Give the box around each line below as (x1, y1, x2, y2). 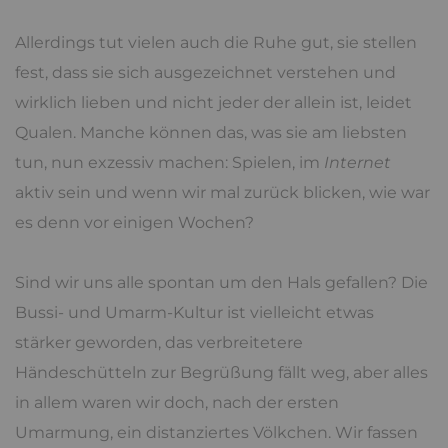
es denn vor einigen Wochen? (15, 212, 254, 232)
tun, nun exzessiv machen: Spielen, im (15, 152, 324, 172)
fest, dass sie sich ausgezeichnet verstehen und (15, 62, 396, 82)
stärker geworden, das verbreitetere (15, 332, 303, 352)
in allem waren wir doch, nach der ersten (15, 392, 339, 412)
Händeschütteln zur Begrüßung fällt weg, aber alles (15, 362, 428, 382)
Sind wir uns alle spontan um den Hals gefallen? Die (15, 272, 428, 292)
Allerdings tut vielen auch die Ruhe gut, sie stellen (15, 32, 417, 52)
